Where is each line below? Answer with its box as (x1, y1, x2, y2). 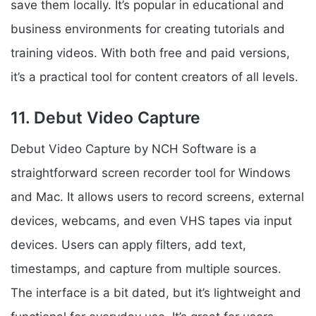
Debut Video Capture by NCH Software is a (11, 142, 257, 157)
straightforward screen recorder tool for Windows (11, 166, 291, 181)
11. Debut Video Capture (11, 107, 200, 128)
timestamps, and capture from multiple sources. (11, 262, 281, 276)
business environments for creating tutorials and (11, 21, 285, 36)
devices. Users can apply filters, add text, (11, 238, 246, 253)
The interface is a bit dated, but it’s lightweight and (11, 286, 301, 300)
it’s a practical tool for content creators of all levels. (11, 69, 298, 84)
